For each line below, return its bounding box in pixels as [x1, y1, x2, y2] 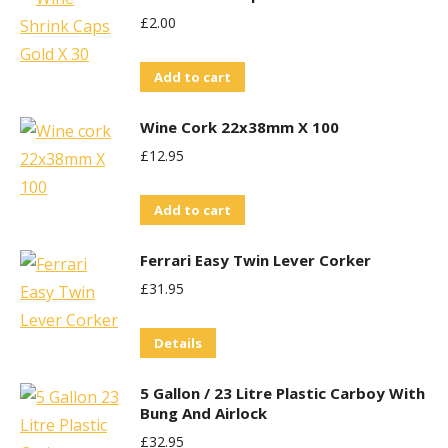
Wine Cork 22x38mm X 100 [140, 117, 339, 137]
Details [154, 334, 202, 352]
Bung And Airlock [140, 403, 267, 423]
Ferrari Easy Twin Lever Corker [140, 250, 371, 270]
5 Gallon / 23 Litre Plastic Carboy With [140, 383, 425, 403]
